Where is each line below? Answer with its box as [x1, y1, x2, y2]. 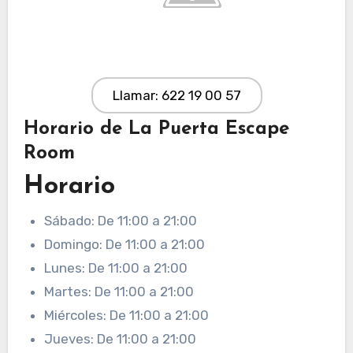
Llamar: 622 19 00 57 [112, 87, 241, 103]
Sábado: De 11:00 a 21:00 [43, 212, 197, 229]
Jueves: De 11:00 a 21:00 [43, 330, 196, 347]
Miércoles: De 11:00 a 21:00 [43, 307, 209, 323]
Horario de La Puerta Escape [23, 119, 289, 139]
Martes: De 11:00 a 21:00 [43, 283, 194, 299]
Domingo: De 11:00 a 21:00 [43, 236, 205, 252]
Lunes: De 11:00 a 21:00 [43, 259, 188, 276]
